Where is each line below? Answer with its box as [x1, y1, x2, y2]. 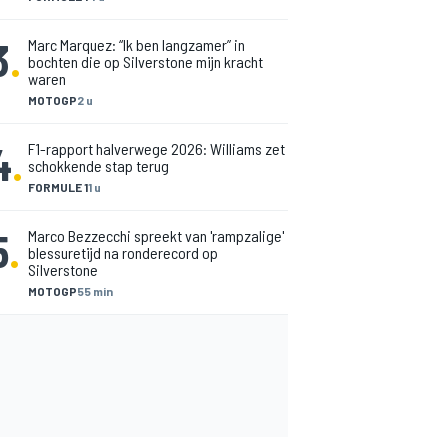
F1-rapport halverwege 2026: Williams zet [28, 139, 285, 158]
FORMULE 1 [28, 180, 88, 194]
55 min [77, 284, 113, 298]
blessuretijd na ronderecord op [28, 243, 218, 262]
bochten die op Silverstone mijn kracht [28, 52, 263, 71]
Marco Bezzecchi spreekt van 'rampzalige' [28, 226, 284, 245]
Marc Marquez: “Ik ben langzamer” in [28, 35, 245, 54]
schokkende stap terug [28, 156, 169, 175]
